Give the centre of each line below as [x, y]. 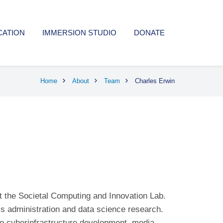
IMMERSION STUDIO [79, 33]
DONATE [149, 33]
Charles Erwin [155, 81]
